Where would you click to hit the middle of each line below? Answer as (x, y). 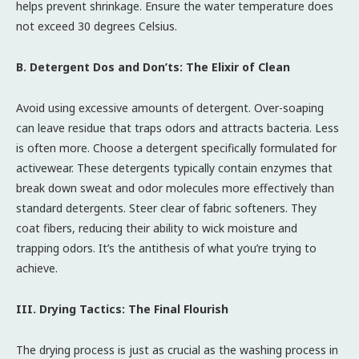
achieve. (37, 268)
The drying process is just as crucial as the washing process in (177, 349)
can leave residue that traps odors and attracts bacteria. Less (177, 127)
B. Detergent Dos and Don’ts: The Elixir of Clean (153, 67)
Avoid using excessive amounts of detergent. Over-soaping (170, 107)
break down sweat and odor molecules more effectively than (175, 188)
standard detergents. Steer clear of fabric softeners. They (166, 208)
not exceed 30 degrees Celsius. (97, 26)
